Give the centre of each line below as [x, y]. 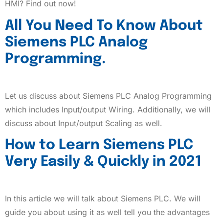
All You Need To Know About [104, 26]
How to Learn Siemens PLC [99, 145]
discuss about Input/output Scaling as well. [84, 123]
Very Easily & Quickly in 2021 [103, 162]
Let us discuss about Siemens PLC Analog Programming [108, 96]
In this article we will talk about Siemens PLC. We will [103, 199]
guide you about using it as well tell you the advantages [107, 212]
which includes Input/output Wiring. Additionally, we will [108, 109]
